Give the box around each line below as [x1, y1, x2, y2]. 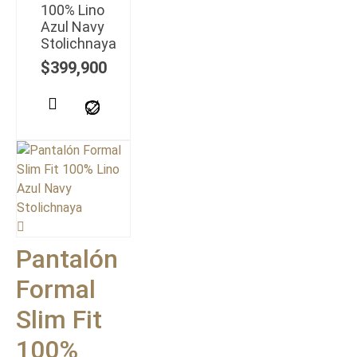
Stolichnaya [41, 35, 116, 52]
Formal [16, 274, 96, 304]
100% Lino [41, 2, 104, 18]
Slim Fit [16, 304, 102, 335]
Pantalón [16, 244, 118, 274]
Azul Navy [41, 18, 104, 35]
